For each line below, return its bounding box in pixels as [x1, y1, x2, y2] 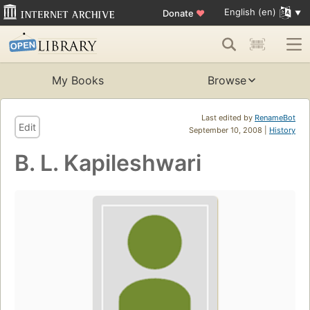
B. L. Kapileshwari [15, 149, 201, 177]
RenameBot [255, 113, 295, 123]
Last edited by [201, 113, 255, 123]
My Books [51, 73, 104, 88]
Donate [162, 7, 196, 19]
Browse [208, 73, 246, 88]
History [269, 125, 295, 136]
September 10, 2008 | [189, 125, 269, 136]
